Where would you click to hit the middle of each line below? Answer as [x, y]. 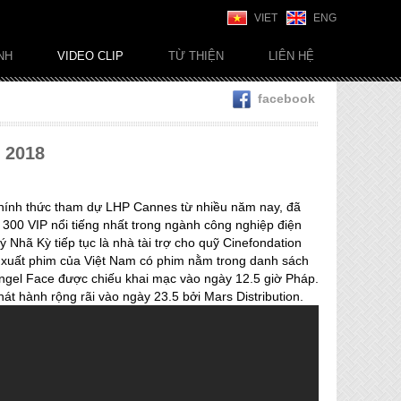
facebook [286, 98]
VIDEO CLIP [90, 56]
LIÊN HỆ [291, 56]
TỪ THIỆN [196, 56]
